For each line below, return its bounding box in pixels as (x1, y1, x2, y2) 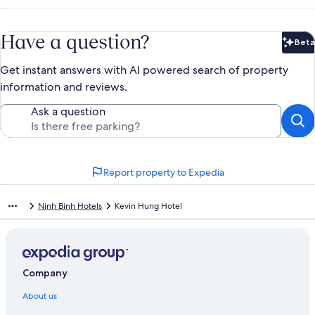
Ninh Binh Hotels (38, 200, 102, 212)
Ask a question (31, 103, 105, 119)
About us (22, 290, 57, 302)
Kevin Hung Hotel (115, 200, 182, 212)
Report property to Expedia (103, 165, 224, 179)
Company (22, 266, 67, 279)
